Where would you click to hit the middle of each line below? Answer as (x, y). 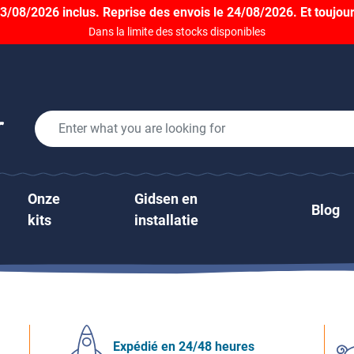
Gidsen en (166, 199)
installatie (166, 220)
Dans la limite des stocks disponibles (177, 32)
